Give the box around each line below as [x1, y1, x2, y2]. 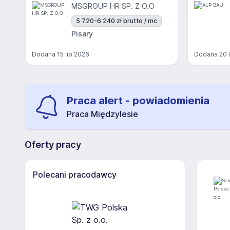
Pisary [71, 29, 93, 38]
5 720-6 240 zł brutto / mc [76, 17, 157, 25]
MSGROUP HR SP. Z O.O [71, 2, 155, 10]
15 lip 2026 [57, 50, 89, 58]
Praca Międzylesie [67, 109, 138, 119]
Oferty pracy [25, 139, 81, 150]
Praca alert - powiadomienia [67, 94, 209, 107]
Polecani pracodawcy [33, 169, 117, 180]
